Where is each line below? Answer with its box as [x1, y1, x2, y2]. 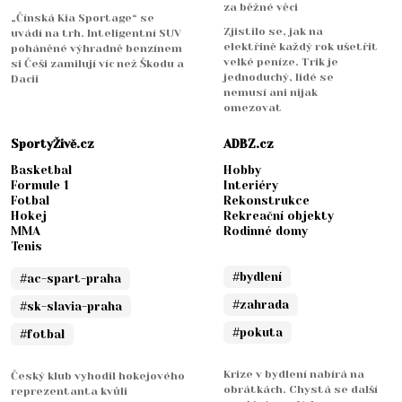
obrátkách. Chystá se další [223, 383, 378, 397]
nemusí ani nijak [223, 86, 318, 100]
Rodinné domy [223, 224, 308, 239]
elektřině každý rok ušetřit [223, 40, 378, 54]
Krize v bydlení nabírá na [223, 368, 364, 381]
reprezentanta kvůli [11, 385, 127, 398]
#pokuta [232, 326, 283, 340]
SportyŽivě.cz [11, 137, 94, 152]
